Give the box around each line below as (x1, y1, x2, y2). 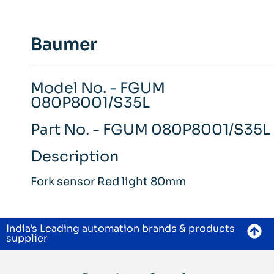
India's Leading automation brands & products (6, 222, 235, 235)
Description (31, 147, 119, 166)
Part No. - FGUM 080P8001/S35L (31, 120, 270, 139)
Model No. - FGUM (31, 79, 165, 98)
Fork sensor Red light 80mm (31, 175, 186, 189)
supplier (6, 232, 48, 245)
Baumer (31, 34, 97, 56)
